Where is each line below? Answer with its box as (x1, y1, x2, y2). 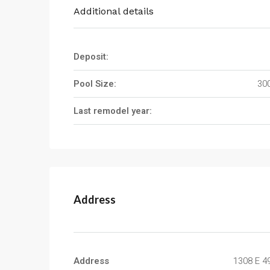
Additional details (74, 5, 154, 17)
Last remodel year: (74, 104, 152, 118)
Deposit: (74, 50, 108, 63)
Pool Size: (74, 77, 116, 90)
